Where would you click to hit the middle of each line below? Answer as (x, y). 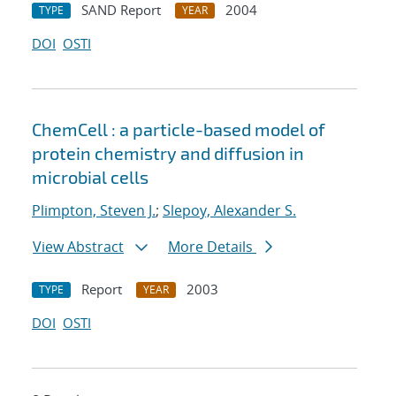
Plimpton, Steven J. (94, 211)
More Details (212, 247)
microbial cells (90, 177)
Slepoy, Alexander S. (229, 211)
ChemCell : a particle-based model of (179, 129)
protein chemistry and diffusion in (168, 153)
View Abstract (78, 247)
